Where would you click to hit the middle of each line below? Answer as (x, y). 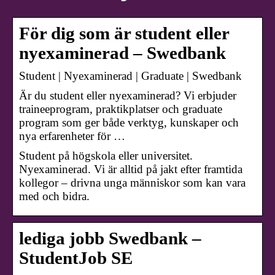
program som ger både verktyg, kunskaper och (129, 123)
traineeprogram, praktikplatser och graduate (121, 109)
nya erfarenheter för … (72, 136)
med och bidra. (54, 196)
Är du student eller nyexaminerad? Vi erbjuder (128, 96)
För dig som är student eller (124, 34)
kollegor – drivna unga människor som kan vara (132, 183)
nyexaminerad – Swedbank (122, 53)
